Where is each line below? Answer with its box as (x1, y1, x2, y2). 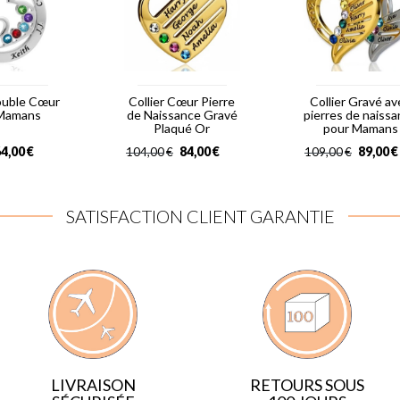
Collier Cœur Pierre (129, 94, 236, 110)
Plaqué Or (154, 121, 211, 137)
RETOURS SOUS (250, 375, 364, 396)
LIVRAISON (50, 374, 136, 395)
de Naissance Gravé (126, 107, 237, 123)
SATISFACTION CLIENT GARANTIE (65, 205, 335, 228)
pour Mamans (322, 121, 398, 137)
